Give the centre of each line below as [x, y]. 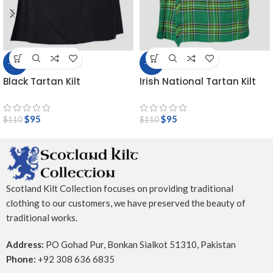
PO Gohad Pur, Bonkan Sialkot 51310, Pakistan [140, 245]
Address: [25, 245]
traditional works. [42, 218]
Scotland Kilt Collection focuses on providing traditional [120, 189]
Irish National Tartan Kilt [198, 82]
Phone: [21, 259]
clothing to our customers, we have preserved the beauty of [126, 203]
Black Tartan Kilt [42, 82]
